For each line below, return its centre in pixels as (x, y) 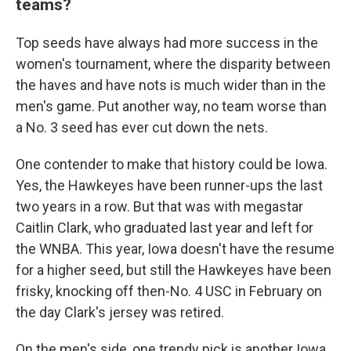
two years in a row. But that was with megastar (159, 206)
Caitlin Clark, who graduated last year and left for (165, 228)
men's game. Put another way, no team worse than (171, 106)
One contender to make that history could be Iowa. (172, 164)
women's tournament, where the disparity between (173, 64)
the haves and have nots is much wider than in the (171, 85)
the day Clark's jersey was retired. (120, 312)
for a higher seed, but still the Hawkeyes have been (174, 270)
